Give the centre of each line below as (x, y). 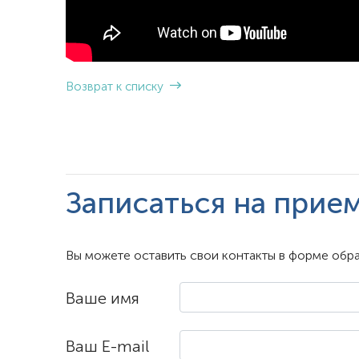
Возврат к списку (116, 88)
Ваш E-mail (107, 348)
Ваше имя (103, 300)
